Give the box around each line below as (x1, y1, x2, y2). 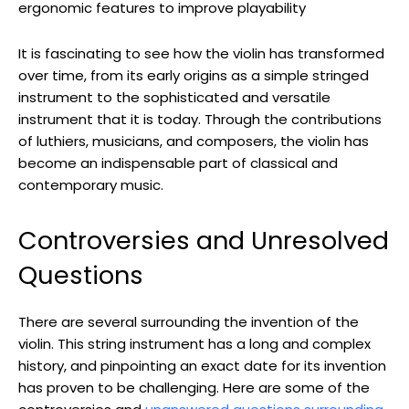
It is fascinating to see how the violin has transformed (18, 44, 384, 64)
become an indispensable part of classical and (18, 153, 338, 173)
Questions (18, 258, 143, 293)
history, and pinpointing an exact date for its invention (18, 356, 386, 376)
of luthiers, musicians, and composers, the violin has (18, 131, 369, 152)
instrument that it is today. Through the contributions (18, 110, 382, 130)
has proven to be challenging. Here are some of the (18, 378, 370, 398)
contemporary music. (18, 175, 163, 195)
